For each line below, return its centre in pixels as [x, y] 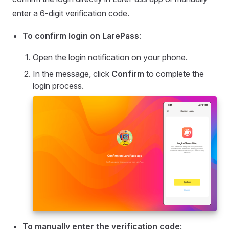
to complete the [174, 73]
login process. [58, 86]
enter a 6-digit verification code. [71, 13]
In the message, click [72, 73]
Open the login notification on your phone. [110, 57]
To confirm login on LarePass [81, 36]
